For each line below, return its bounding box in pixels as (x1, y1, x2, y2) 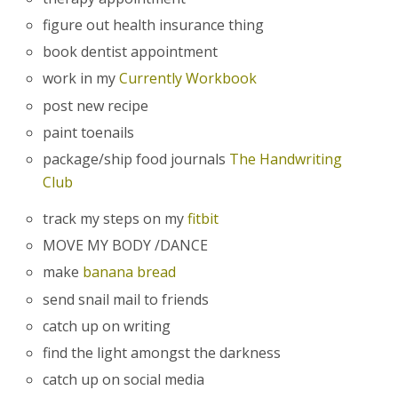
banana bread (83, 262, 177, 283)
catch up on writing (43, 315, 171, 336)
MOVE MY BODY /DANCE (43, 235, 209, 256)
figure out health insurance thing (43, 15, 265, 36)
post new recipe (43, 95, 149, 115)
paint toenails (43, 122, 135, 142)
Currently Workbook (119, 68, 258, 89)
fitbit (187, 209, 219, 229)
